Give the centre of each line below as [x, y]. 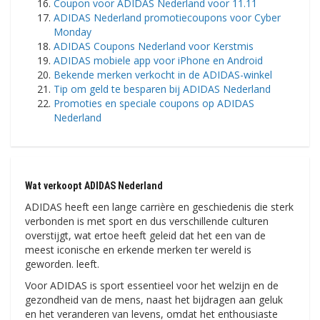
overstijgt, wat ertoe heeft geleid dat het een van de [145, 236]
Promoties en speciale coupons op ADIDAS [154, 104]
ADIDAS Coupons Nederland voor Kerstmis [154, 46]
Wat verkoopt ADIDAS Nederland [94, 186]
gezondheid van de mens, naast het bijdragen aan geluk [154, 300]
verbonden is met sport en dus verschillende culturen [147, 221]
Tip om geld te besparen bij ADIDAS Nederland [162, 89]
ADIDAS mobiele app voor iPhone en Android [158, 61]
